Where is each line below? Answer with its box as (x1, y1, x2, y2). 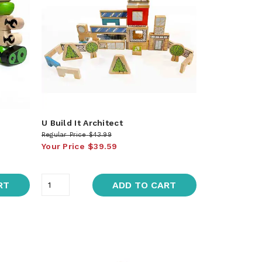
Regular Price (41, 130, 87, 139)
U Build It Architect (41, 118, 123, 127)
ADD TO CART (112, 179, 177, 191)
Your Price (41, 141, 85, 151)
